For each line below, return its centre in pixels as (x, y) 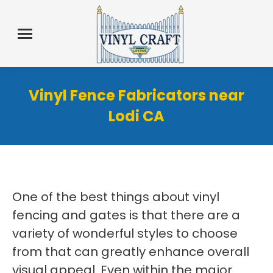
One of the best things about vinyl (116, 197)
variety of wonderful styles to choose (125, 233)
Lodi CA (136, 116)
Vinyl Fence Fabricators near (136, 95)
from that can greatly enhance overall (131, 252)
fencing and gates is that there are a (126, 215)
